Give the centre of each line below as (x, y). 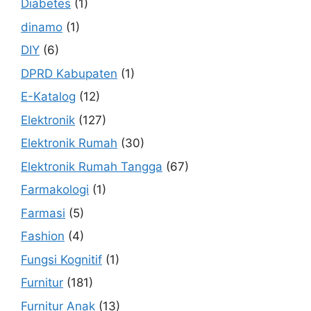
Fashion (43, 236)
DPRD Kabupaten (69, 73)
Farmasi (43, 213)
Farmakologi (55, 190)
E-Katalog (48, 97)
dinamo (42, 27)
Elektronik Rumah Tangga (92, 166)
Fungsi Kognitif (61, 259)
